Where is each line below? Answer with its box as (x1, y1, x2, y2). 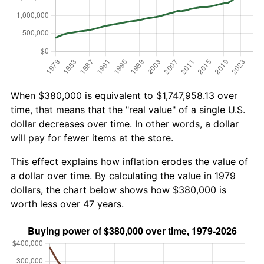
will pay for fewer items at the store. (11, 131, 173, 144)
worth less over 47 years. (11, 197, 124, 210)
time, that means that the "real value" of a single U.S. (11, 103, 245, 115)
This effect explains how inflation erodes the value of (11, 155, 248, 167)
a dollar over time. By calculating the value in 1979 (11, 169, 236, 181)
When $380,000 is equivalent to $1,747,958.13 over (11, 89, 237, 101)
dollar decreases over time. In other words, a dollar (11, 117, 239, 130)
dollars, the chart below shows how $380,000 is (11, 183, 226, 196)
